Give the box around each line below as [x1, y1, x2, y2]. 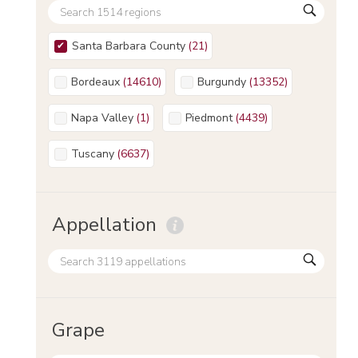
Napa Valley [79, 109, 133, 125]
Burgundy [205, 74, 246, 89]
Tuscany [78, 145, 114, 161]
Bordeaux [78, 74, 120, 89]
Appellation [52, 212, 157, 237]
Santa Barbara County [79, 38, 185, 54]
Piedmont [192, 109, 233, 125]
